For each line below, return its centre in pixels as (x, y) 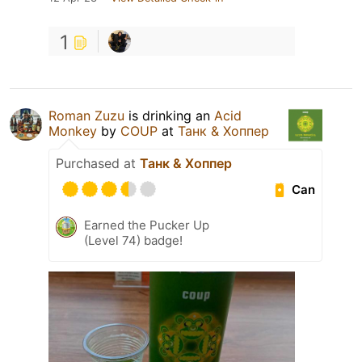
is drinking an (169, 116)
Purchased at (98, 164)
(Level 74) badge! (133, 241)
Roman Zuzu (86, 116)
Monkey (73, 131)
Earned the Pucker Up (147, 225)
